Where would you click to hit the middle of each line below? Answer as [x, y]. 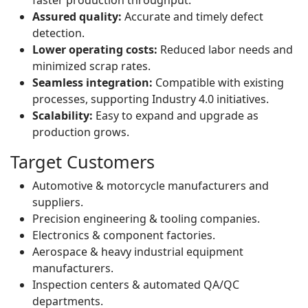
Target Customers [82, 162]
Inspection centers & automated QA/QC [136, 285]
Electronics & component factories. [124, 235]
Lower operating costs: [95, 49]
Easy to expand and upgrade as [176, 115]
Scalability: [63, 115]
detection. [58, 33]
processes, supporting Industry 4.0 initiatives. [151, 99]
